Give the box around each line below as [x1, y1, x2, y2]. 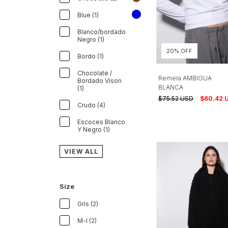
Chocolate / [77, 69, 112, 77]
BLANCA [158, 83, 183, 91]
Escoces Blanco [77, 118, 125, 126]
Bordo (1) [77, 52, 104, 60]
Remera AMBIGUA [158, 74, 212, 82]
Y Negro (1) [77, 126, 110, 133]
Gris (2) [77, 200, 98, 208]
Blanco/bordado [77, 28, 126, 36]
